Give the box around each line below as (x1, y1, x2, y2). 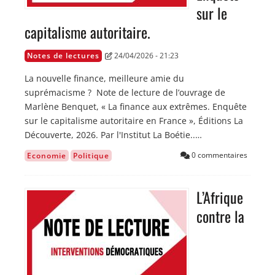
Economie (27, 150, 66, 161)
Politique (73, 150, 109, 161)
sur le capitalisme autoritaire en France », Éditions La (25, 115, 243, 127)
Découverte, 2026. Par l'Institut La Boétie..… (25, 129, 202, 141)
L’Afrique (196, 186, 243, 209)
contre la (196, 205, 244, 228)
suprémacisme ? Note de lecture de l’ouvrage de (25, 87, 225, 99)
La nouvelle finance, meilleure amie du (25, 72, 184, 85)
